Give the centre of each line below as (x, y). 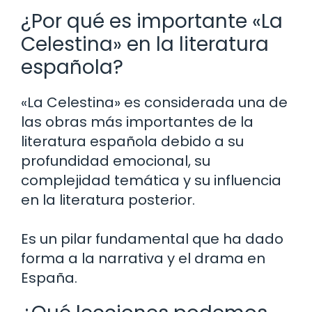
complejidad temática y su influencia (151, 180)
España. (49, 278)
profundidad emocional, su (116, 161)
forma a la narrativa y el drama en (143, 258)
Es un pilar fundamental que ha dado (152, 239)
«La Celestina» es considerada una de (154, 102)
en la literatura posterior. (108, 200)
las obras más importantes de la (137, 122)
